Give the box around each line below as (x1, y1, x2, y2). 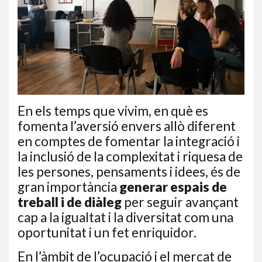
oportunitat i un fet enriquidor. (18, 225, 196, 240)
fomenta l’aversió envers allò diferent (18, 118, 236, 134)
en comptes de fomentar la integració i (18, 133, 240, 149)
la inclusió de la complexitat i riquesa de (18, 149, 243, 164)
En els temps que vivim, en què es (18, 103, 208, 119)
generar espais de (119, 179, 227, 195)
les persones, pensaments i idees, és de (18, 164, 240, 180)
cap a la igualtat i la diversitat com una (18, 209, 233, 225)
